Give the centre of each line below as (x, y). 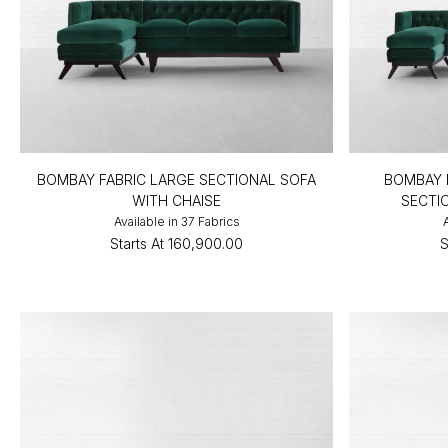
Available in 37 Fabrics (176, 221)
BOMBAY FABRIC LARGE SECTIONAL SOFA (177, 179)
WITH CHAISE (177, 200)
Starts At (137, 243)
